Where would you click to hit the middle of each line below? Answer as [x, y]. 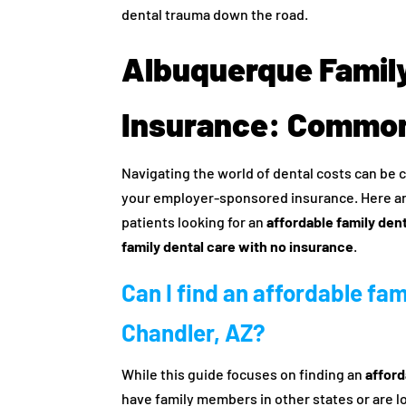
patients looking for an [194, 222]
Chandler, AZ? [194, 333]
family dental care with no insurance [238, 246]
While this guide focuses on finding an [244, 374]
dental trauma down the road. [215, 14]
